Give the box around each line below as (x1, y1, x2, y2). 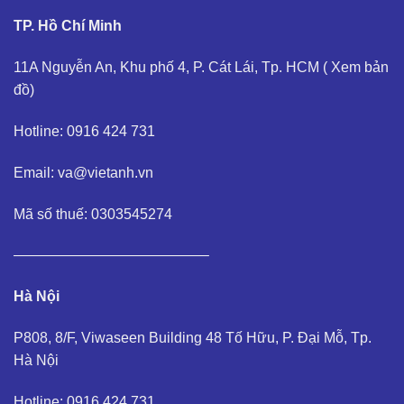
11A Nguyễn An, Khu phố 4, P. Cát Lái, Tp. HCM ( (14, 60, 331, 76)
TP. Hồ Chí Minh (14, 18, 122, 34)
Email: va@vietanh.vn (14, 164, 153, 180)
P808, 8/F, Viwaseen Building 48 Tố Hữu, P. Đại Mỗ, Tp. (14, 330, 372, 346)
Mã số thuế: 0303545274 (14, 206, 172, 222)
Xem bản (331, 60, 389, 76)
